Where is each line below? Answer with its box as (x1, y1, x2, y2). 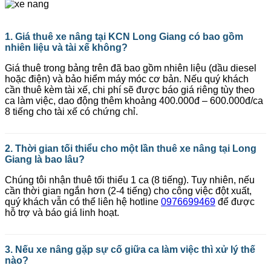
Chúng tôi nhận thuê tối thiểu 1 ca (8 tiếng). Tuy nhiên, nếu (5, 175, 255, 186)
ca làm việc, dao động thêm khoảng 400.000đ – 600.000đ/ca (5, 96, 263, 106)
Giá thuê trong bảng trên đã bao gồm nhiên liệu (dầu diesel (5, 63, 256, 74)
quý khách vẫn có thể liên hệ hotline (5, 197, 161, 207)
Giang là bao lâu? (5, 154, 85, 165)
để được (215, 197, 255, 207)
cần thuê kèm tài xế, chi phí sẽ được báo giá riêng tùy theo (5, 85, 255, 96)
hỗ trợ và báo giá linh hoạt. (5, 207, 119, 218)
